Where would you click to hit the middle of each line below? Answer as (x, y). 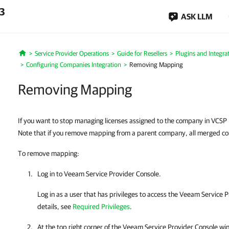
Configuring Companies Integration (74, 65)
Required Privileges (101, 207)
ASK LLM (197, 16)
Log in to (51, 174)
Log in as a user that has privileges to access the (108, 194)
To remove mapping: (49, 153)
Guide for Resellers (142, 53)
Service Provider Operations (72, 53)
